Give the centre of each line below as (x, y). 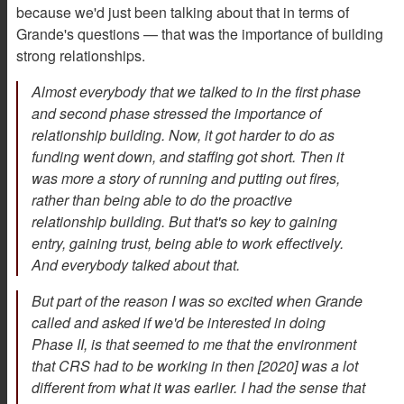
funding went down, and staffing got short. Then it (188, 157)
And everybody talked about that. (138, 265)
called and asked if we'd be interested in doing (179, 323)
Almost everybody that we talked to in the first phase (196, 92)
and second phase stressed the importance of (176, 114)
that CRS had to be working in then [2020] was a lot (195, 366)
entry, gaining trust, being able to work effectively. (188, 243)
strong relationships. (83, 56)
